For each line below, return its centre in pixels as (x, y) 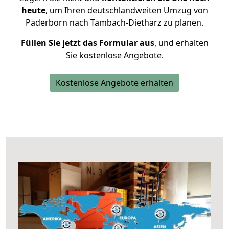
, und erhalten (181, 43)
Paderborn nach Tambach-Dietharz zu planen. (114, 22)
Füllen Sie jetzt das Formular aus (87, 43)
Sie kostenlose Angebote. (114, 55)
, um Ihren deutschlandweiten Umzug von (127, 10)
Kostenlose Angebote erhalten (114, 83)
